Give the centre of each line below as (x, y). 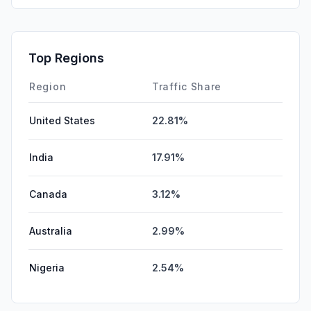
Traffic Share (187, 86)
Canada (48, 194)
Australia (51, 230)
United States (62, 120)
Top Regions (66, 58)
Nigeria (47, 267)
